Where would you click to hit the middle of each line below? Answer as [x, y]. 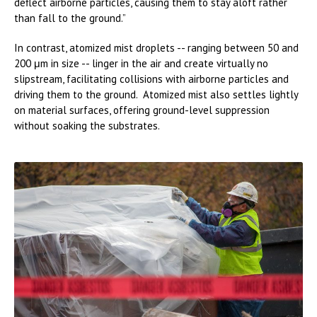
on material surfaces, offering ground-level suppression [142, 110]
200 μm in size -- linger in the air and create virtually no [141, 64]
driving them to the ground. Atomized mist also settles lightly [156, 95]
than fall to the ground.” [70, 18]
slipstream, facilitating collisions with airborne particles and [151, 79]
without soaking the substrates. [87, 126]
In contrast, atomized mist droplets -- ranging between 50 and [156, 48]
